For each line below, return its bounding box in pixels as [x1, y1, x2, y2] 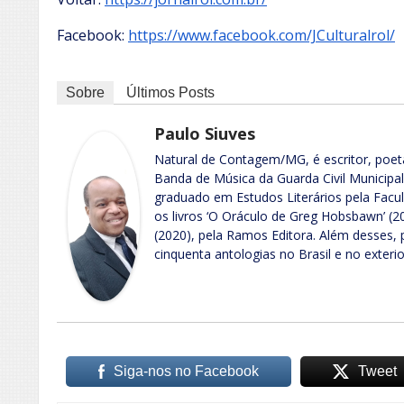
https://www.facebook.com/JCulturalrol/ [128, 24, 395, 45]
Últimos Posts [126, 84, 215, 100]
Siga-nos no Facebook [113, 363, 259, 379]
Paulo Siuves [154, 122, 255, 144]
